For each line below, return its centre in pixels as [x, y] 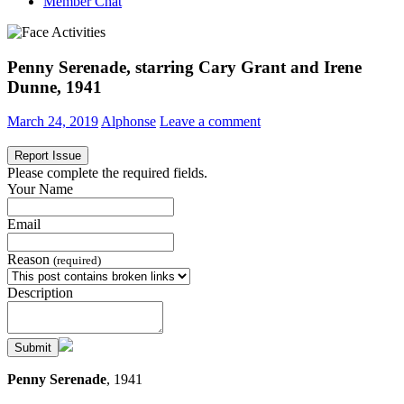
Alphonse [129, 122]
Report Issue [48, 156]
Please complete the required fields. [107, 173]
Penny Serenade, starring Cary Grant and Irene [184, 67]
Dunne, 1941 [55, 87]
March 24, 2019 [53, 122]
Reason [30, 260]
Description [40, 293]
